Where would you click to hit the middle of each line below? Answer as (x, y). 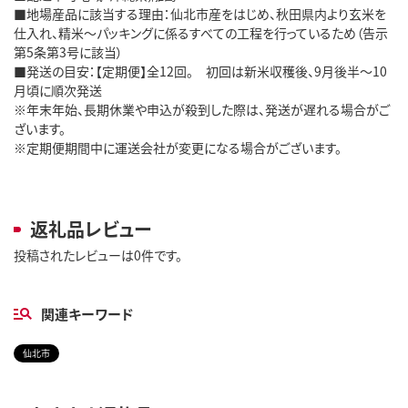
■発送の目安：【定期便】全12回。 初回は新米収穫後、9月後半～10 (200, 71)
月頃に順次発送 (58, 90)
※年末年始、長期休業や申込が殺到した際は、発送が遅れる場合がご (202, 109)
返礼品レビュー (91, 229)
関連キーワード (87, 313)
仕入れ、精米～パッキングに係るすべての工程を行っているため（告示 (201, 32)
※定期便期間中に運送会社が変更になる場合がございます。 (178, 147)
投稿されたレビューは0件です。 (98, 255)
